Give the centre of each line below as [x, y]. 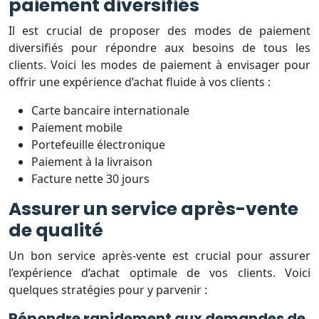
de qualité [56, 230]
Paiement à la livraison [92, 161]
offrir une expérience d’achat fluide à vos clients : [140, 82]
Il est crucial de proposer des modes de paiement [159, 30]
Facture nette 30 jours [90, 178]
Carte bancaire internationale [110, 110]
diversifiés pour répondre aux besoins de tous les [159, 47]
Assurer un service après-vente [153, 209]
